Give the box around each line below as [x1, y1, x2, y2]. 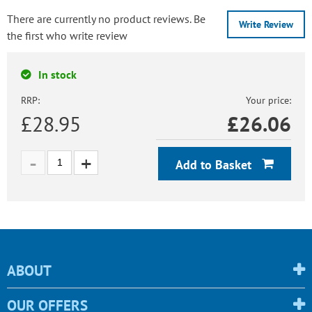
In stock [38, 67, 77, 81]
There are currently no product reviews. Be [7, 11, 205, 26]
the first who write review [7, 28, 127, 42]
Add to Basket [175, 156, 255, 173]
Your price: [246, 93, 291, 107]
